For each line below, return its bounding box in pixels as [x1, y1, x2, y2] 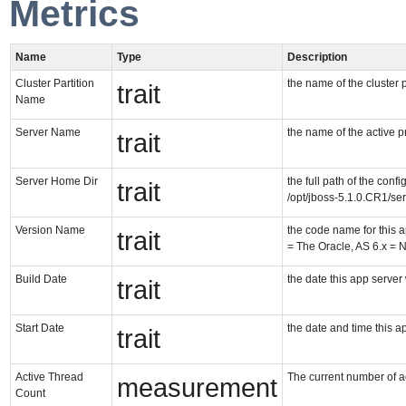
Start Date [15, 321, 64, 334]
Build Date [15, 272, 67, 285]
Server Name [15, 125, 81, 139]
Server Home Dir [15, 174, 98, 188]
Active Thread [15, 370, 83, 383]
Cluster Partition [15, 76, 94, 90]
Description [287, 50, 347, 63]
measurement [117, 372, 277, 402]
